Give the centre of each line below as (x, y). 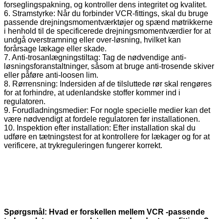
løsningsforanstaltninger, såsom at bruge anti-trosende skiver (109, 66)
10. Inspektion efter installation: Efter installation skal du (100, 128)
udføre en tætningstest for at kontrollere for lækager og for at (107, 136)
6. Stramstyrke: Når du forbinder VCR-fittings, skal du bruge (106, 13)
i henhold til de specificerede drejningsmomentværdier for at (107, 31)
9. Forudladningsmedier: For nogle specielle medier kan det (107, 110)
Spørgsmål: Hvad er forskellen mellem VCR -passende (104, 212)
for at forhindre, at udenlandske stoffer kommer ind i (92, 92)
